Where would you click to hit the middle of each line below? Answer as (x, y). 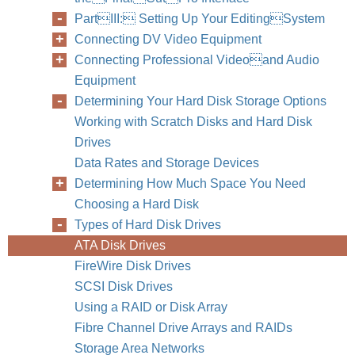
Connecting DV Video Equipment (168, 39)
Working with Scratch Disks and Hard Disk (193, 122)
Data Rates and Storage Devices (167, 163)
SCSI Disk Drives (124, 286)
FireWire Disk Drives (133, 266)
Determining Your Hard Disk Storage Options (200, 101)
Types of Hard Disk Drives (148, 225)
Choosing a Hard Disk (137, 204)
